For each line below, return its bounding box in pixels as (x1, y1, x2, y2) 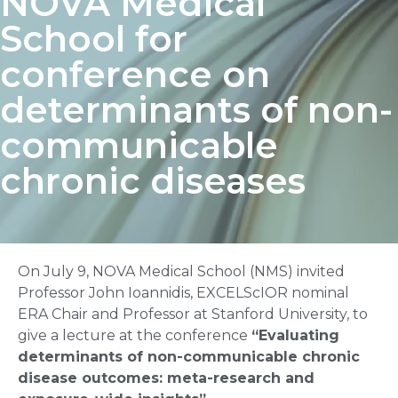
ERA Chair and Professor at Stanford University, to (18, 306, 368, 322)
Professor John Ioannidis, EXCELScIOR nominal (18, 284, 349, 301)
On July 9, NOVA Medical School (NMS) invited (18, 263, 345, 280)
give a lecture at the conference (18, 327, 251, 344)
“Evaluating (251, 327, 339, 344)
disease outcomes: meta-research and (18, 370, 314, 386)
